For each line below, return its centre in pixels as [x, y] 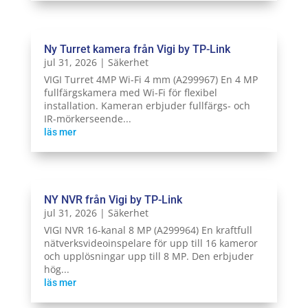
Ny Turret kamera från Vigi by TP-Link [137, 49]
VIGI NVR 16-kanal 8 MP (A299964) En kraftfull [148, 230]
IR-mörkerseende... [87, 118]
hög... [56, 269]
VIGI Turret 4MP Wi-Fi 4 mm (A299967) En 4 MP [151, 79]
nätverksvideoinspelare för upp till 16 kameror [151, 243]
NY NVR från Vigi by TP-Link [113, 199]
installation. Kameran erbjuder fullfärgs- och [147, 105]
